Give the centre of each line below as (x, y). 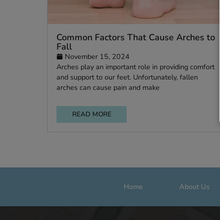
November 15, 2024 (108, 136)
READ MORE (102, 200)
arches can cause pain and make (120, 170)
